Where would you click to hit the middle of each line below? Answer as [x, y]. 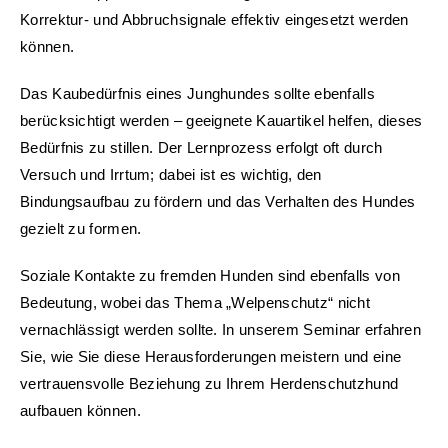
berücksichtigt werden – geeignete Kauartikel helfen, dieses [221, 121]
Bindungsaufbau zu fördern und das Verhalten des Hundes [218, 202]
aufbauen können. [80, 411]
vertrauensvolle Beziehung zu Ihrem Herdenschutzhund [209, 384]
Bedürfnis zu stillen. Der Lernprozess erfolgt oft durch [201, 148]
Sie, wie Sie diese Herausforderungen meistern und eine [211, 357]
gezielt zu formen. [81, 229]
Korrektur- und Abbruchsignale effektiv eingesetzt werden [214, 20]
